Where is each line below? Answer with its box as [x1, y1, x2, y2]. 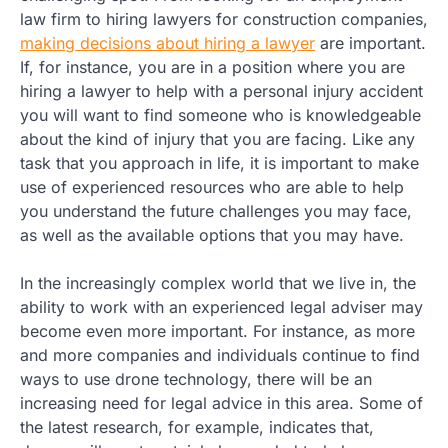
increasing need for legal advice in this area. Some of [20, 392, 423, 413]
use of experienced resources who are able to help [20, 176, 404, 197]
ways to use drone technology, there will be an [20, 368, 372, 389]
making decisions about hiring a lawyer [20, 32, 315, 53]
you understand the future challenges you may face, [20, 200, 412, 221]
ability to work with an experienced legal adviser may [20, 296, 423, 317]
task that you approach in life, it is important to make [20, 152, 419, 173]
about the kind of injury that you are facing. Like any [20, 128, 415, 149]
